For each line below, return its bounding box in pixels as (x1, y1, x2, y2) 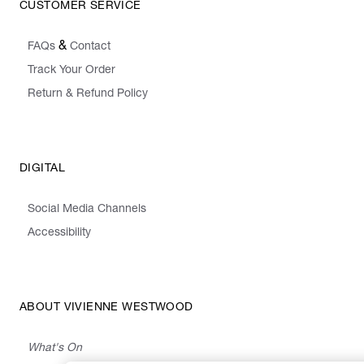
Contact (70, 41, 110, 53)
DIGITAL (19, 162, 65, 175)
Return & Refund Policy (28, 88, 148, 100)
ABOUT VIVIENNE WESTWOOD (19, 301, 193, 314)
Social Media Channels (28, 203, 146, 215)
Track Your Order (28, 64, 115, 76)
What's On (28, 342, 82, 354)
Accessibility (28, 227, 91, 239)
